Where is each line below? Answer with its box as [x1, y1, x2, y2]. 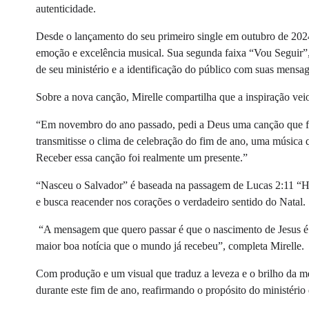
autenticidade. [36, 2, 99, 14]
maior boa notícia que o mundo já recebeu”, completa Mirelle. [36, 239, 304, 252]
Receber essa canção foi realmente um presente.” [36, 151, 248, 163]
